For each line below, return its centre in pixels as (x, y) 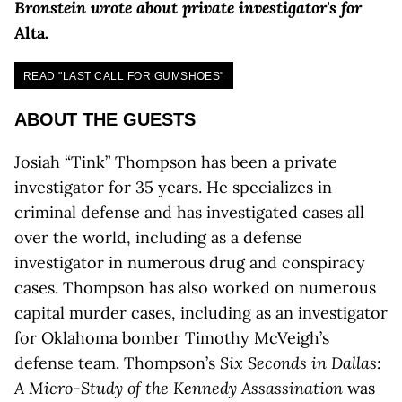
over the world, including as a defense (158, 237)
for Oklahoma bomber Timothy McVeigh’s (172, 338)
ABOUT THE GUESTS (105, 119)
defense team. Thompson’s (117, 363)
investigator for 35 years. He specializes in (173, 187)
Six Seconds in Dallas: (301, 363)
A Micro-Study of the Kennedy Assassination (181, 388)
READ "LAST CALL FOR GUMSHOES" (124, 76)
